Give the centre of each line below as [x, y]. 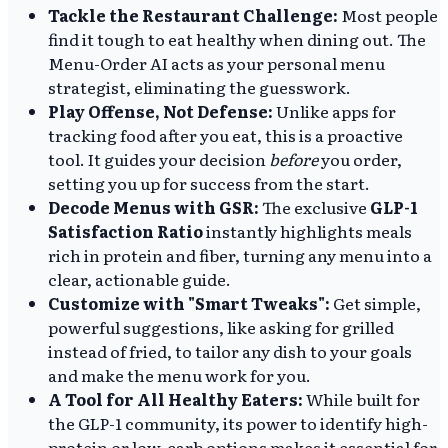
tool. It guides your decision [158, 158]
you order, [360, 158]
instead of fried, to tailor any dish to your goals [230, 350]
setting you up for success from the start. [209, 182]
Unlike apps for [334, 110]
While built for [361, 398]
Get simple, [375, 302]
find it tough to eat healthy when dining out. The [237, 38]
